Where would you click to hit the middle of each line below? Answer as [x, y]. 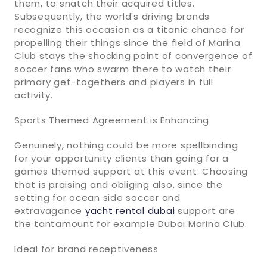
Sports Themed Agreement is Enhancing [112, 120]
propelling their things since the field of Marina [128, 42]
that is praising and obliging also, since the [119, 184]
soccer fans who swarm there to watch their [123, 69]
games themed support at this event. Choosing [131, 171]
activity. [34, 95]
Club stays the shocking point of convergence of [133, 55]
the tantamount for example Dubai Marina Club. [131, 223]
